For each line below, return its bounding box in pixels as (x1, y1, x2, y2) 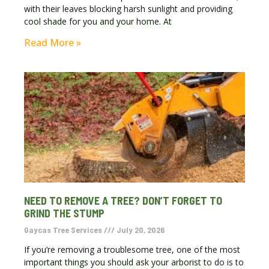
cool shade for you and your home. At (24, 16, 172, 28)
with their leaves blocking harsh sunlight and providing (24, 3, 232, 15)
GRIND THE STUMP (24, 207, 104, 220)
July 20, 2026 (115, 225, 165, 235)
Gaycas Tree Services (24, 225, 104, 235)
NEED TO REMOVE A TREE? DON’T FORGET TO (24, 194, 222, 208)
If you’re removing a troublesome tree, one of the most (24, 244, 240, 256)
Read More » (24, 36, 81, 50)
